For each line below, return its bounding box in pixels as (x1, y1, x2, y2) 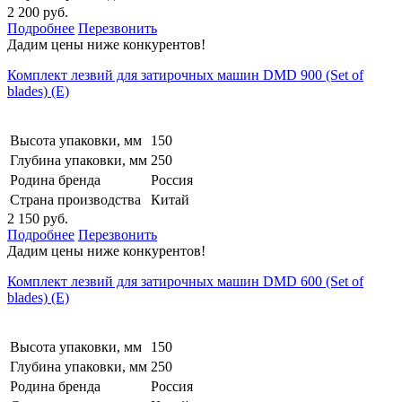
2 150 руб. (7, 210, 68, 226)
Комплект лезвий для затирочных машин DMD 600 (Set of (7, 273, 363, 289)
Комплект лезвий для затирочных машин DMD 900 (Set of (7, 66, 363, 83)
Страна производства (10, 191, 141, 207)
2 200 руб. (7, 4, 68, 20)
